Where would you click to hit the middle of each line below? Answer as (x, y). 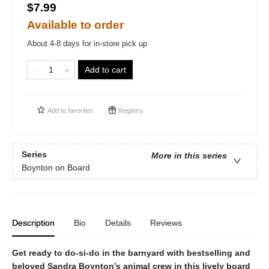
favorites (80, 110)
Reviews (166, 223)
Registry (130, 110)
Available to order (75, 25)
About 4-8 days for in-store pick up (87, 44)
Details (118, 223)
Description (33, 223)
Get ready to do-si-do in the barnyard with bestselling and (131, 253)
